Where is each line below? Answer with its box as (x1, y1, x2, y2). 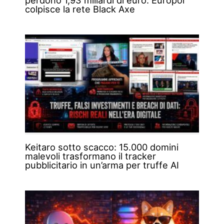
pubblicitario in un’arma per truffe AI (24, 159, 179, 171)
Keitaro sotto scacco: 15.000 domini (24, 141, 178, 153)
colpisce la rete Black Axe (24, 3, 135, 15)
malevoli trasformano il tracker (24, 150, 156, 162)
